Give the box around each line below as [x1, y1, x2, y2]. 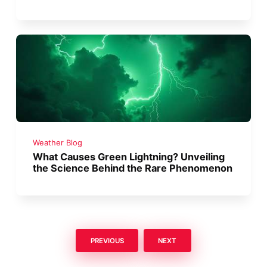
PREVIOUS [90, 236, 124, 245]
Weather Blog [33, 138, 83, 147]
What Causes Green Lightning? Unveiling [33, 150, 225, 163]
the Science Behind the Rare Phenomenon [33, 162, 233, 174]
